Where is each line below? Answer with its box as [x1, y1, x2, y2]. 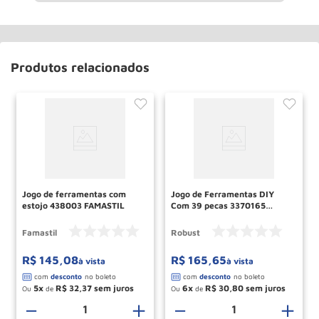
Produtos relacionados [11, 59, 150, 75]
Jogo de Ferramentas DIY [171, 188, 274, 199]
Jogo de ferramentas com [22, 188, 126, 199]
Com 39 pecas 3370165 [171, 199, 266, 211]
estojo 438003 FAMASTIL [22, 199, 125, 211]
